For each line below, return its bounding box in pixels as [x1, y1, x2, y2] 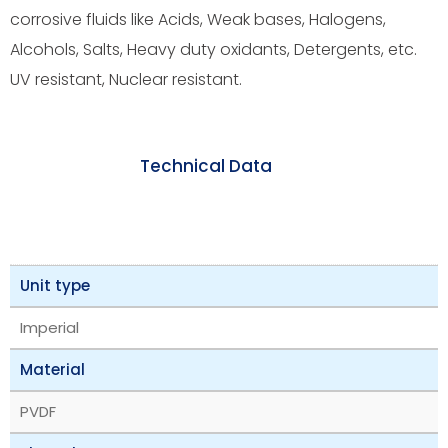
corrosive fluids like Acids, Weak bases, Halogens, [10, 7, 386, 31]
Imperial [20, 316, 79, 338]
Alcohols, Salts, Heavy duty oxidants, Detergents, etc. [10, 37, 417, 61]
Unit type [20, 274, 90, 296]
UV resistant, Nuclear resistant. [10, 67, 242, 91]
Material [20, 358, 85, 380]
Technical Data [140, 154, 272, 179]
